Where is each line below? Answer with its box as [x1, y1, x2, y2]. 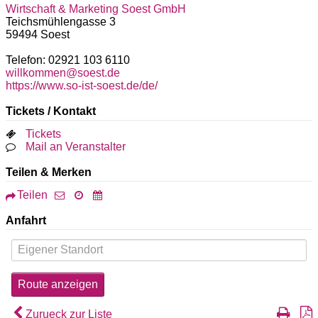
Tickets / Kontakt [6, 104, 96, 117]
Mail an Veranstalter [26, 140, 126, 153]
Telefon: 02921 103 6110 [6, 53, 130, 66]
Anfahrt [6, 214, 46, 226]
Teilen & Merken [6, 165, 92, 178]
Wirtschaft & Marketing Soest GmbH [6, 2, 186, 15]
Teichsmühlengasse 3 [6, 15, 116, 28]
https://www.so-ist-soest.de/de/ [6, 79, 158, 92]
